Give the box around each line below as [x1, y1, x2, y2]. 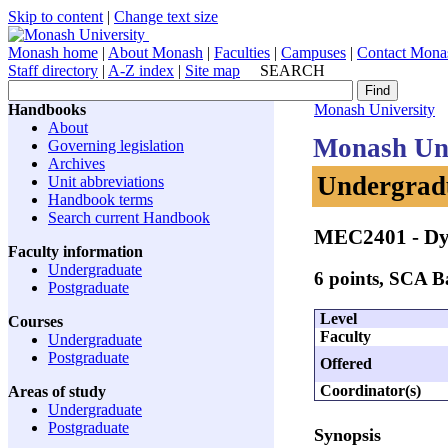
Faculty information [8, 243, 143, 260]
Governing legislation [48, 137, 184, 154]
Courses [8, 313, 63, 330]
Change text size [114, 8, 218, 25]
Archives [48, 155, 105, 172]
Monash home [8, 44, 98, 61]
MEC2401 [314, 224, 407, 248]
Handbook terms [48, 191, 153, 208]
